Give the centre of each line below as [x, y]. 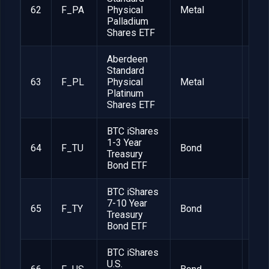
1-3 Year [124, 143]
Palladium [128, 22]
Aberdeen [127, 59]
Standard [125, 71]
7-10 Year [127, 204]
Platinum [125, 94]
